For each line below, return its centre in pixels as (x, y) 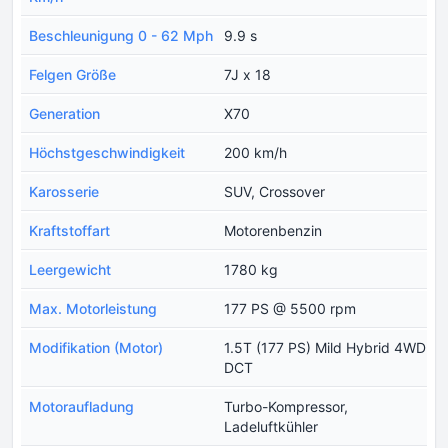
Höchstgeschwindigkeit (107, 153)
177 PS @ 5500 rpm (290, 309)
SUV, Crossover (274, 192)
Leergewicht (70, 270)
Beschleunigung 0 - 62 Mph (121, 36)
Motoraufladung (81, 407)
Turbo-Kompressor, (286, 407)
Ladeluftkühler (271, 427)
